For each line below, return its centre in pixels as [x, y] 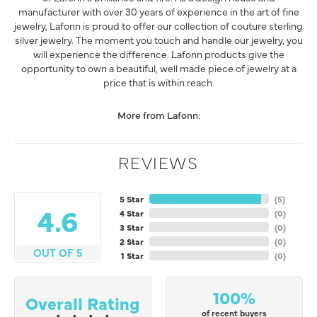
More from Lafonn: [158, 115]
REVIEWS [158, 162]
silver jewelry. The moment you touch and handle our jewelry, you [158, 40]
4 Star [131, 213]
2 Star [131, 242]
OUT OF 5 [57, 253]
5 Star [131, 199]
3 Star [131, 227]
